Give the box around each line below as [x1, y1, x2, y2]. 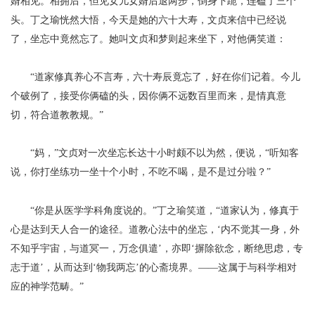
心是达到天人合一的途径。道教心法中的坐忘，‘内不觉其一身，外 [11, 224, 300, 235]
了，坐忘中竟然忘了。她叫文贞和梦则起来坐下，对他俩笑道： [11, 34, 286, 44]
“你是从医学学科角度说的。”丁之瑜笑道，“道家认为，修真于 [30, 205, 300, 216]
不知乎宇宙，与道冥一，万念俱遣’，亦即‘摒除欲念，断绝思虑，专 [11, 243, 303, 254]
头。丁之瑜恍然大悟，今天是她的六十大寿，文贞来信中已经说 [11, 15, 286, 25]
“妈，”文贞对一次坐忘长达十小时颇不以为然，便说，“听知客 [30, 148, 300, 158]
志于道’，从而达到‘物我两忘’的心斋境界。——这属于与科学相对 [11, 262, 297, 273]
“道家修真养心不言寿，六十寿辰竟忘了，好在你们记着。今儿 [30, 72, 301, 82]
